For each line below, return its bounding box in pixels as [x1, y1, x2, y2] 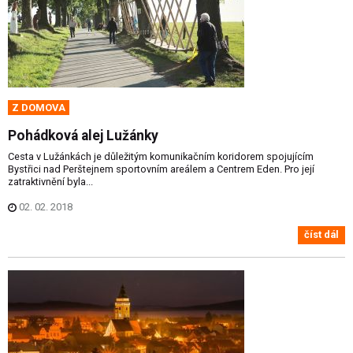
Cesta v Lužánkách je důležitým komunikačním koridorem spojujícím [8, 150, 314, 163]
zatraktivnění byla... [8, 176, 93, 188]
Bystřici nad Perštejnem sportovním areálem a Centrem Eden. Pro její [8, 163, 314, 176]
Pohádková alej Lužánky [8, 128, 158, 144]
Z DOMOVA [12, 102, 65, 114]
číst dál [304, 229, 339, 241]
